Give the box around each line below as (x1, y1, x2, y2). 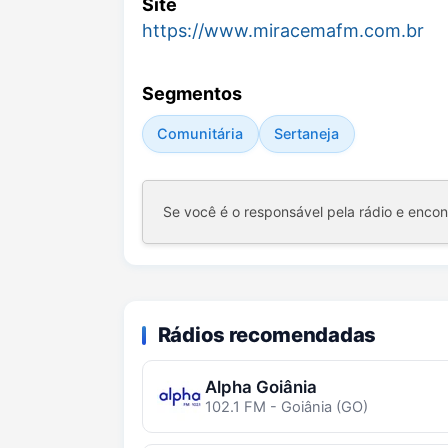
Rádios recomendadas (157, 321, 376, 347)
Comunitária (157, 124, 244, 142)
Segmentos (142, 82, 242, 104)
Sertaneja (274, 124, 340, 142)
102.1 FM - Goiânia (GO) (204, 397, 368, 416)
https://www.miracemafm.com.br (142, 19, 424, 41)
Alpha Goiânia (204, 376, 317, 397)
